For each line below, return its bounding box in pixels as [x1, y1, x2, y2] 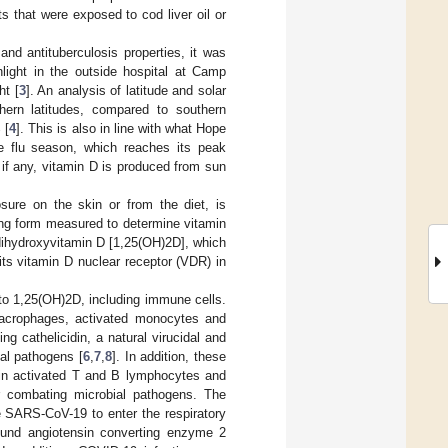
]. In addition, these [112, 348, 226, 364]
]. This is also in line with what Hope [16, 120, 227, 136]
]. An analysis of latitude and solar [25, 82, 227, 98]
